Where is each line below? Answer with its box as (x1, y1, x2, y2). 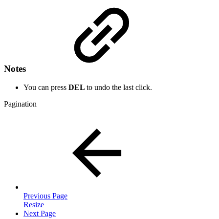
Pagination (4, 100, 37, 109)
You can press (23, 83, 68, 92)
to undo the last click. (87, 83, 152, 92)
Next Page (23, 209, 56, 218)
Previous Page (23, 192, 67, 200)
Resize (23, 200, 44, 209)
